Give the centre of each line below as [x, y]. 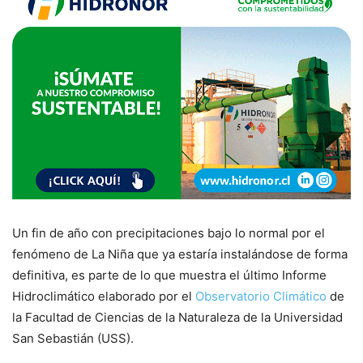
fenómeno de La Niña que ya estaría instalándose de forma [180, 254]
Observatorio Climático [261, 297]
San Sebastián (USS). [73, 339]
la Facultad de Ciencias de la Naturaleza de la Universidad [177, 318]
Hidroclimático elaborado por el [104, 297]
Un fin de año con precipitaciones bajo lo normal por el [169, 233]
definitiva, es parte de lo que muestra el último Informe [169, 275]
